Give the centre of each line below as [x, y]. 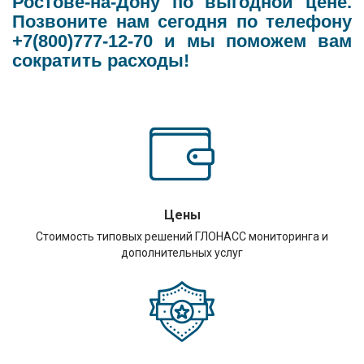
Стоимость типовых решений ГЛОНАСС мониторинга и [182, 236]
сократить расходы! [101, 61]
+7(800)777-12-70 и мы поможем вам [182, 41]
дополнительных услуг [182, 253]
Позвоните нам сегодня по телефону [182, 22]
